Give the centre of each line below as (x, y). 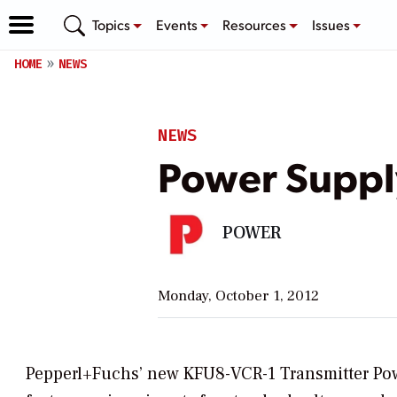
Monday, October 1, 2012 (238, 296)
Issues (332, 24)
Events (178, 24)
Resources (256, 24)
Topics (113, 24)
